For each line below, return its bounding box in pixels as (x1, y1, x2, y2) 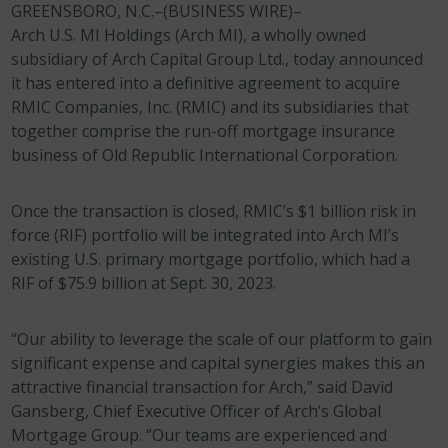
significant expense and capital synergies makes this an (11, 352, 426, 374)
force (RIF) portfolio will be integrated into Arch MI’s (11, 224, 400, 246)
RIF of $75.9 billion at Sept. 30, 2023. (11, 272, 277, 294)
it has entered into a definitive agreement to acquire (11, 72, 401, 94)
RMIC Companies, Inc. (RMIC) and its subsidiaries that (11, 96, 410, 118)
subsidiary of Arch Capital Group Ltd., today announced (11, 48, 424, 70)
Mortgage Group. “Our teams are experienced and (11, 424, 388, 446)
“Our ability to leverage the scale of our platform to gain (11, 328, 433, 350)
